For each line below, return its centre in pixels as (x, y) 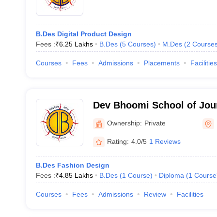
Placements (162, 63)
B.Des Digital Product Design (84, 34)
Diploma (171, 175)
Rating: (118, 141)
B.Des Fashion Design (72, 165)
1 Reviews (165, 141)
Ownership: (124, 123)
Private (155, 123)
